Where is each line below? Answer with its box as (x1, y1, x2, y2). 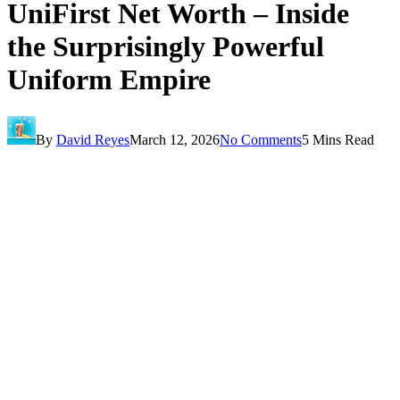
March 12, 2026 (129, 131, 220, 147)
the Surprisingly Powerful (7, 30, 324, 63)
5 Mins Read (302, 131, 374, 147)
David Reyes (56, 131, 129, 147)
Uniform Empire (7, 63, 211, 96)
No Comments (220, 131, 302, 147)
